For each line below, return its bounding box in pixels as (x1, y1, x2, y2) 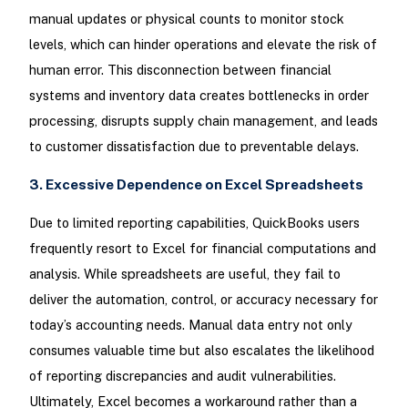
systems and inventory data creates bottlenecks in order (28, 87, 369, 104)
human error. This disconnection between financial (28, 62, 331, 78)
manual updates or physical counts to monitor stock (28, 11, 344, 27)
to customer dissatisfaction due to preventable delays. (28, 138, 359, 155)
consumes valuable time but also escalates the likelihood (28, 342, 374, 358)
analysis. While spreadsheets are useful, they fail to (28, 265, 341, 281)
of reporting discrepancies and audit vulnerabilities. (28, 367, 336, 383)
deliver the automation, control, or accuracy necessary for (28, 291, 378, 307)
